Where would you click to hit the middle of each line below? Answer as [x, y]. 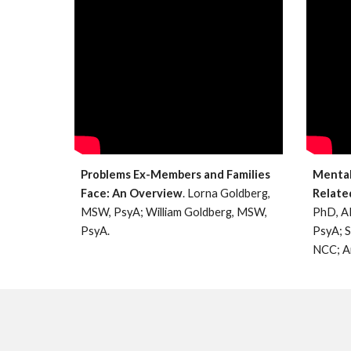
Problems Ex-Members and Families [175, 175]
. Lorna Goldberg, [226, 194]
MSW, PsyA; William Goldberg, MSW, [174, 212]
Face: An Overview [131, 194]
